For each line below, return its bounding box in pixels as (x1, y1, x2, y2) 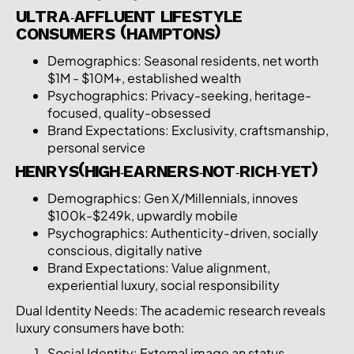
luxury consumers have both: (16, 318, 185, 336)
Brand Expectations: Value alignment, (47, 258, 270, 276)
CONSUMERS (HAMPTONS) (16, 28, 220, 42)
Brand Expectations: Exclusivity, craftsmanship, (47, 121, 329, 138)
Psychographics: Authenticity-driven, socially (47, 224, 318, 241)
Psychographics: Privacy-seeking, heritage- (47, 86, 311, 104)
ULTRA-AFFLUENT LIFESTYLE (16, 11, 243, 24)
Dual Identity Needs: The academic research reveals (16, 301, 326, 318)
